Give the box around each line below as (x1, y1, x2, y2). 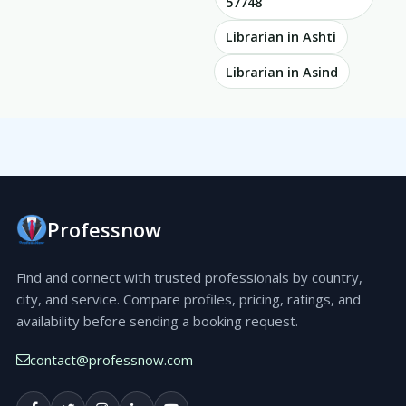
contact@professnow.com (30, 350, 193, 369)
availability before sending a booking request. (16, 312, 298, 331)
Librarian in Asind (226, 63, 338, 81)
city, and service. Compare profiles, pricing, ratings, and (16, 290, 361, 309)
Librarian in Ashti (226, 28, 336, 46)
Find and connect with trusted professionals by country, (16, 268, 362, 287)
